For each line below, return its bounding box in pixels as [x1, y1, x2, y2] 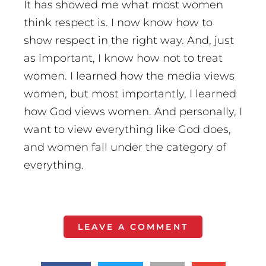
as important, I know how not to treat [24, 52, 223, 65]
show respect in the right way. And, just [24, 34, 234, 47]
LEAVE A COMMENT [78, 221, 188, 233]
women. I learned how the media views [24, 69, 235, 83]
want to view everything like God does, [24, 123, 231, 137]
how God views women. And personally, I [24, 105, 242, 119]
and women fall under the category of [24, 141, 226, 154]
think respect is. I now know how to [24, 16, 213, 30]
